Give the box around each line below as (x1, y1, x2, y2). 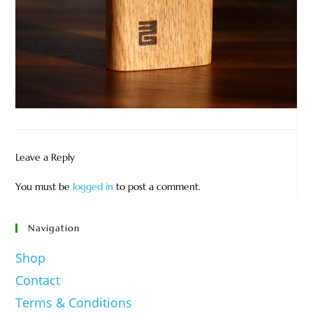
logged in (73, 180, 114, 193)
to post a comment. (113, 180, 201, 193)
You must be (15, 180, 73, 193)
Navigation (28, 221, 80, 234)
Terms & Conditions (15, 293, 133, 311)
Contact (15, 271, 61, 289)
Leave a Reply (15, 150, 75, 163)
